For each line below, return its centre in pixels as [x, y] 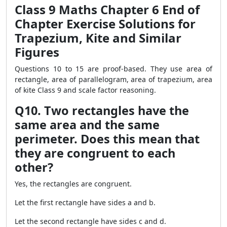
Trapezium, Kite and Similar [98, 38]
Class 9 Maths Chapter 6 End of [107, 9]
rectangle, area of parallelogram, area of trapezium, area [113, 79]
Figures [37, 52]
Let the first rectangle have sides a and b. [85, 202]
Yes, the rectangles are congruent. [73, 184]
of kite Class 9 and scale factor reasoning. [85, 90]
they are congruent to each [95, 153]
